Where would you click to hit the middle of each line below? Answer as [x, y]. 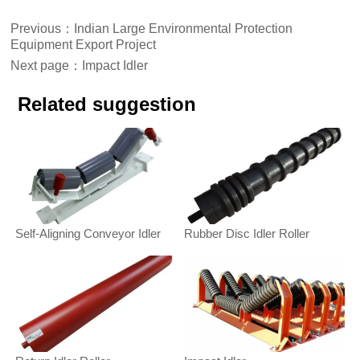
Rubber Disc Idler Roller [246, 234]
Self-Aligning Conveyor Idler [88, 234]
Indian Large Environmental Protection [184, 29]
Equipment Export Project [84, 45]
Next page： [47, 65]
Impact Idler [115, 65]
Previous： [43, 29]
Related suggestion [106, 104]
